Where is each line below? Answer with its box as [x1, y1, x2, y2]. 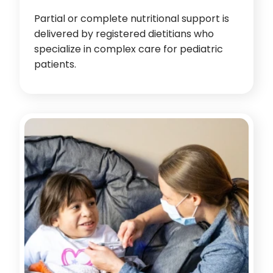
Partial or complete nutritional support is [34, 12, 229, 26]
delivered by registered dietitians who [34, 27, 214, 41]
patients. [34, 57, 76, 71]
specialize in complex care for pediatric [34, 42, 223, 56]
